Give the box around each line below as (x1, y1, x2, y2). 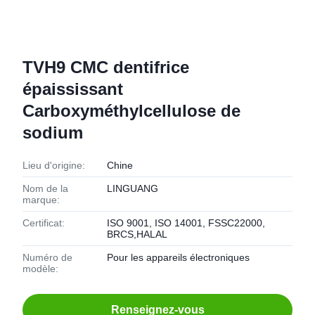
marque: (22, 194, 60, 205)
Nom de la (22, 183, 68, 194)
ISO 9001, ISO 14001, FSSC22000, (107, 217, 265, 229)
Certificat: (22, 217, 65, 229)
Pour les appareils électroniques (107, 252, 250, 263)
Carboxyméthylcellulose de (22, 101, 240, 120)
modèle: (22, 263, 58, 274)
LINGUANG (107, 183, 158, 194)
